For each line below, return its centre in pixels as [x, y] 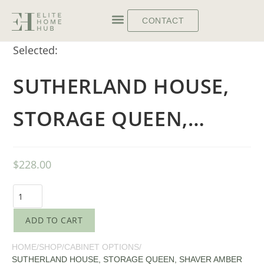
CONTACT [163, 21]
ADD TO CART [54, 220]
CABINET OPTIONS [102, 247]
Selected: [36, 50]
